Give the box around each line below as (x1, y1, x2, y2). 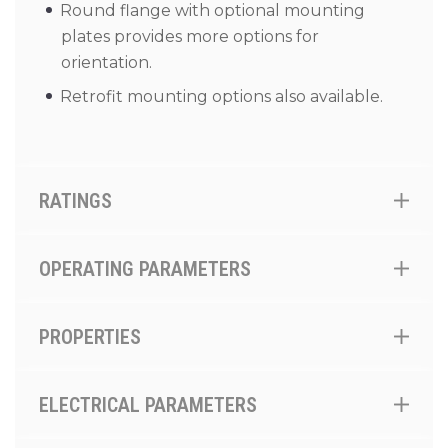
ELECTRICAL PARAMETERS (39, 393, 257, 417)
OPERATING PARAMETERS (39, 257, 251, 281)
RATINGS (39, 189, 112, 213)
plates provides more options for (61, 27, 319, 46)
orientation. (61, 53, 152, 72)
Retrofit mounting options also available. (60, 87, 383, 106)
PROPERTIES (39, 325, 141, 349)
